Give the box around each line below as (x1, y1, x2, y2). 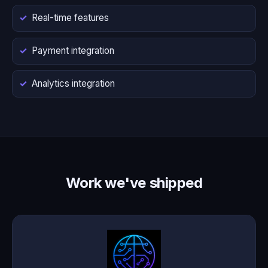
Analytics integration (32, 78, 115, 90)
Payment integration (32, 45, 114, 57)
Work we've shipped (65, 173, 203, 191)
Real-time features (32, 12, 109, 24)
